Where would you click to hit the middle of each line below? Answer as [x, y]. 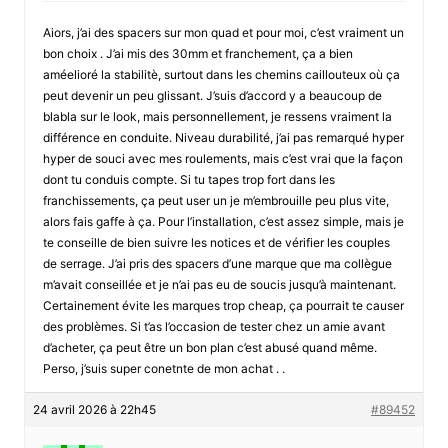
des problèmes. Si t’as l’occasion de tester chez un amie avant [213, 326]
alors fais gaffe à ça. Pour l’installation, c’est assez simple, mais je [223, 221]
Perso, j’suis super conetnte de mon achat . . [163, 368]
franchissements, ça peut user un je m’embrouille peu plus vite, [215, 200]
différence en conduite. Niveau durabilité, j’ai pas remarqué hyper [223, 137]
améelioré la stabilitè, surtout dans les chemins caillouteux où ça [221, 74]
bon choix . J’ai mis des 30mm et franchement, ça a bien [197, 53]
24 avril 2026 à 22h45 [94, 409]
